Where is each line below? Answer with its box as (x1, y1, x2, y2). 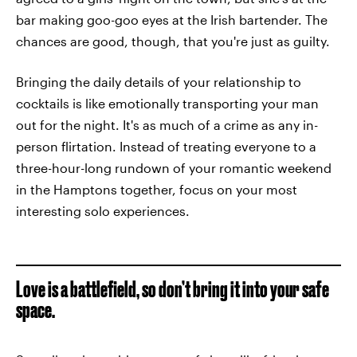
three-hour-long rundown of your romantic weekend (16, 160, 331, 175)
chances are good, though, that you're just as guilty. (16, 33, 330, 49)
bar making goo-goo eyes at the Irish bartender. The (16, 12, 328, 27)
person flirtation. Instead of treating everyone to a (16, 139, 316, 154)
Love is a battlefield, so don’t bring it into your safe (16, 277, 329, 301)
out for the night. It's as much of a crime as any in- (16, 117, 318, 132)
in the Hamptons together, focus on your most (16, 182, 297, 197)
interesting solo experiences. (16, 203, 190, 218)
